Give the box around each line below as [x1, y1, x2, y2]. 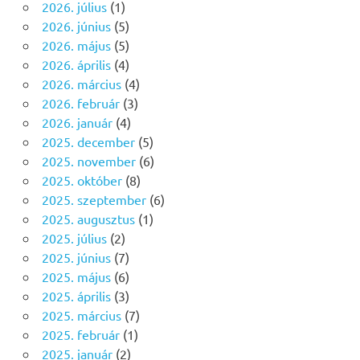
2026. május [41, 37, 111, 54]
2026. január [41, 114, 112, 131]
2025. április [41, 288, 111, 305]
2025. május [41, 268, 111, 285]
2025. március [41, 307, 121, 324]
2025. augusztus [41, 211, 135, 227]
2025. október [41, 172, 122, 189]
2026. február [41, 95, 120, 112]
